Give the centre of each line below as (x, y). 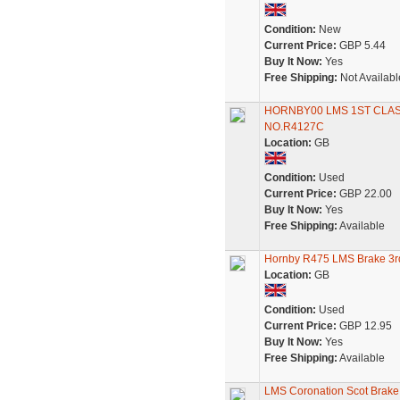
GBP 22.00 (364, 194)
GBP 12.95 (364, 326)
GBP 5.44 (361, 46)
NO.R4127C (294, 127)
